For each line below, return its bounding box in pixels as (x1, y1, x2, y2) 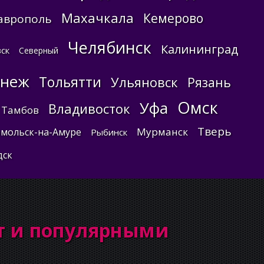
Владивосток (48, 100, 130, 117)
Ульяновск (110, 73, 178, 91)
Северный (18, 45, 58, 56)
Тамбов (1, 103, 39, 117)
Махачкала (61, 9, 134, 27)
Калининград (160, 41, 238, 57)
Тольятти (38, 72, 101, 91)
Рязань (187, 74, 231, 91)
